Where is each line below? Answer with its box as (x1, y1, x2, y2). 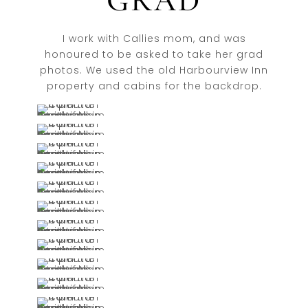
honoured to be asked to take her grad (45, 47, 263, 61)
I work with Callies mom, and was (62, 32, 246, 45)
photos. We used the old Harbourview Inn (40, 63, 268, 77)
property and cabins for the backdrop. (46, 79, 262, 93)
